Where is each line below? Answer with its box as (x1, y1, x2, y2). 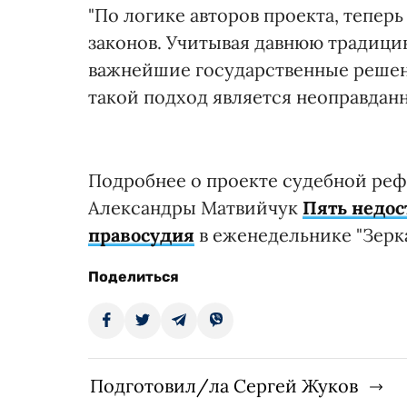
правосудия (88, 223, 194, 246)
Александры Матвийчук (88, 195, 303, 219)
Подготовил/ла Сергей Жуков (90, 373, 358, 397)
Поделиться (88, 267, 179, 285)
